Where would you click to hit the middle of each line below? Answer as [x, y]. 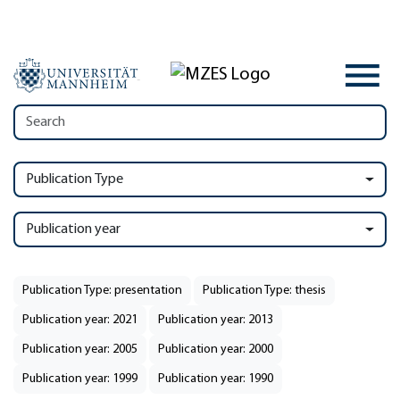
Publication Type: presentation [102, 291]
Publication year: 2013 [216, 320]
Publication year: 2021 [80, 320]
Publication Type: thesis [264, 291]
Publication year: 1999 [80, 379]
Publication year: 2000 [216, 350]
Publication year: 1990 [216, 379]
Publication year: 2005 [80, 350]
